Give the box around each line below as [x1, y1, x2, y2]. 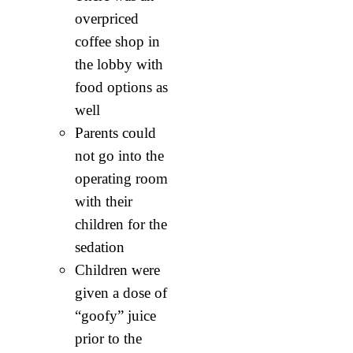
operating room [75, 169, 168, 187]
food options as [75, 78, 168, 95]
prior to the [75, 329, 142, 347]
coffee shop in [75, 32, 160, 50]
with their [75, 192, 132, 210]
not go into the [75, 147, 164, 164]
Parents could [75, 124, 156, 141]
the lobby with [75, 55, 163, 72]
